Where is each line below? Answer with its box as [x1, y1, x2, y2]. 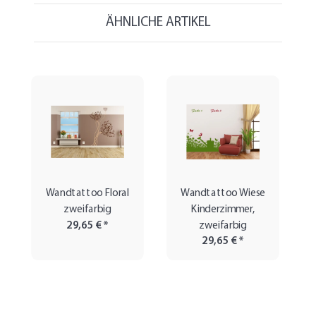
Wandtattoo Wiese [181, 188, 265, 199]
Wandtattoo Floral [46, 188, 129, 199]
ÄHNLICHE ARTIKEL [105, 16, 211, 30]
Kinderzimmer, [191, 204, 255, 215]
